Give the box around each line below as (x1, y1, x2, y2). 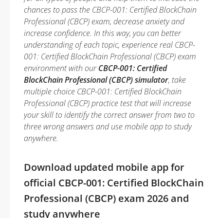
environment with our (24, 63, 98, 73)
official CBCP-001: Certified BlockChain (24, 176, 204, 189)
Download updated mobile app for (24, 161, 184, 174)
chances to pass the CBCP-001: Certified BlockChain (24, 4, 197, 15)
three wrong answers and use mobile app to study (24, 121, 192, 132)
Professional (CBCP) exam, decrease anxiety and (24, 16, 184, 27)
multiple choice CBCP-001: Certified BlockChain (24, 86, 182, 97)
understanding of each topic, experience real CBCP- (24, 39, 195, 50)
